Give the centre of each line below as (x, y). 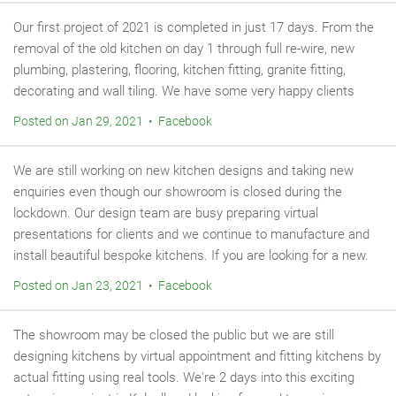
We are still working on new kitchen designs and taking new (183, 171)
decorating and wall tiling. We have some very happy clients (184, 91)
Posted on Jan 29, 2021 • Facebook (113, 121)
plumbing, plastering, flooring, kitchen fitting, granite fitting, (179, 70)
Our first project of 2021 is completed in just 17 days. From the (194, 27)
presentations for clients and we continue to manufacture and (191, 234)
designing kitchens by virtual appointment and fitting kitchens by (197, 356)
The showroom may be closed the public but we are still (174, 335)
